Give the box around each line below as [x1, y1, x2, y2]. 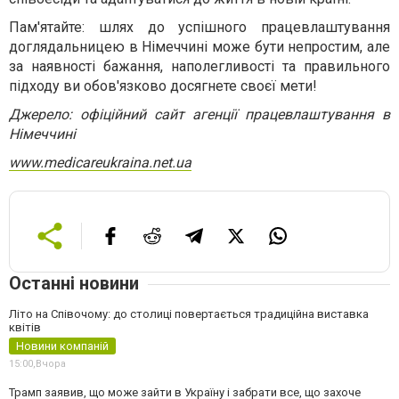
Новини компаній [16, 338, 109, 353]
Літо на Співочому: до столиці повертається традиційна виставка [9, 306, 369, 321]
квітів [9, 320, 41, 334]
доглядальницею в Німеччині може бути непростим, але [9, 37, 390, 55]
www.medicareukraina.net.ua [9, 153, 191, 171]
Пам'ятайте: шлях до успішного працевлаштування [9, 18, 390, 36]
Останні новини [9, 272, 139, 294]
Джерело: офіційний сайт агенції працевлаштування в [9, 105, 390, 123]
